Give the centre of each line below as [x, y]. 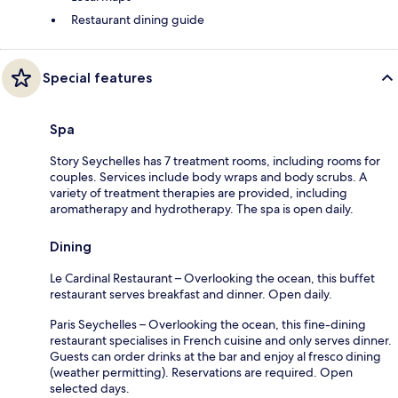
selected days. [90, 388]
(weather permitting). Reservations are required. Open [201, 372]
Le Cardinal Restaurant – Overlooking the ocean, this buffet [212, 278]
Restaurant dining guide [138, 19]
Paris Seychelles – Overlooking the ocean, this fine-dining [208, 324]
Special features [97, 77]
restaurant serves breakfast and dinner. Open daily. [191, 294]
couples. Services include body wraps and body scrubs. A [208, 176]
